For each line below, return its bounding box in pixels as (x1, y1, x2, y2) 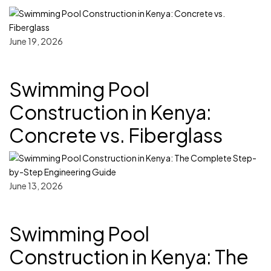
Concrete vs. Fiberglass (9, 123, 223, 148)
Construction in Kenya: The (9, 244, 249, 269)
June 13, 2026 (9, 180, 63, 192)
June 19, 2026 (9, 36, 63, 47)
